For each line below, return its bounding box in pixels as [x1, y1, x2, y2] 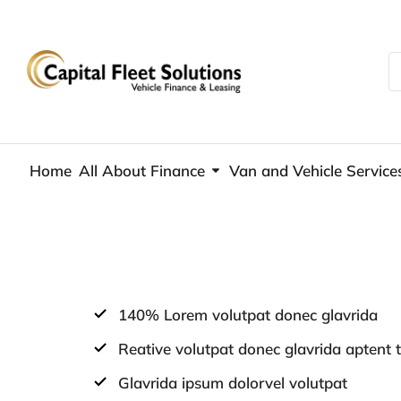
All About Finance [78, 160, 205, 180]
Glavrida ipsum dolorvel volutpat [118, 373, 347, 392]
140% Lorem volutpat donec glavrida [118, 305, 378, 324]
